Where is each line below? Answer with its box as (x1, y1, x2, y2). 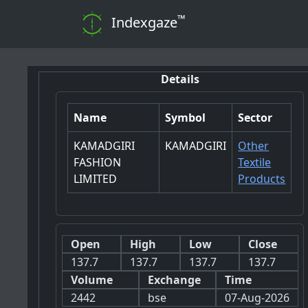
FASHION (74, 155, 122, 170)
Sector (238, 110, 273, 126)
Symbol (165, 110, 206, 126)
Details (160, 71, 199, 87)
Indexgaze (111, 13, 177, 32)
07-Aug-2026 (224, 290, 289, 306)
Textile (238, 155, 272, 170)
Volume (70, 272, 113, 288)
